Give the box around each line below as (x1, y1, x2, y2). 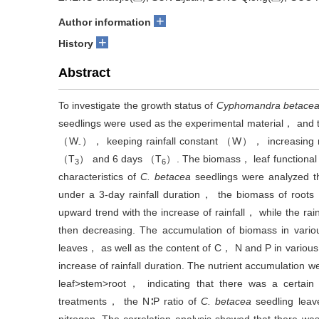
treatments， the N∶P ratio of (58, 296, 202, 307)
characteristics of (58, 171, 140, 182)
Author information (58, 16, 151, 28)
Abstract (58, 66, 110, 80)
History (58, 38, 93, 49)
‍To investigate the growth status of (58, 100, 216, 111)
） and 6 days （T (79, 153, 162, 164)
